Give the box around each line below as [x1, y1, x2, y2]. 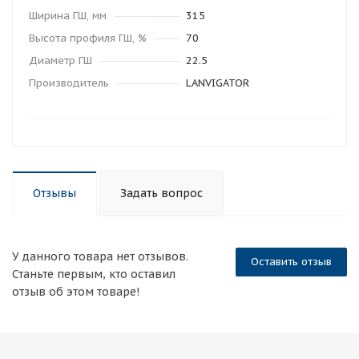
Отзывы [33, 186, 76, 200]
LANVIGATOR [186, 76, 249, 90]
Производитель [29, 76, 109, 90]
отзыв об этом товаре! [12, 284, 139, 299]
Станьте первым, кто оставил [12, 267, 175, 281]
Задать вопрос [120, 186, 203, 200]
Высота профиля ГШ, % [29, 31, 147, 45]
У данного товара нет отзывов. [12, 249, 188, 264]
